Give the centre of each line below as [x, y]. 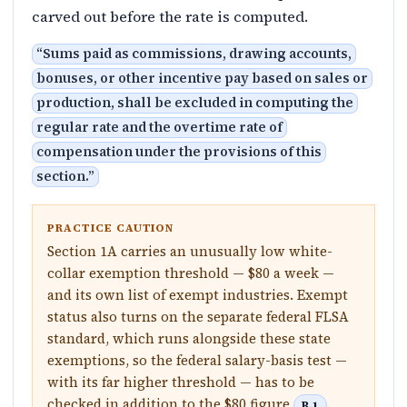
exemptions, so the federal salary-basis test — [197, 360]
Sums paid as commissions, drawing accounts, [197, 54]
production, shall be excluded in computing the [195, 103]
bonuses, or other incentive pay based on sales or [202, 78]
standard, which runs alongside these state [189, 338]
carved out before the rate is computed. [170, 16]
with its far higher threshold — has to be [181, 382]
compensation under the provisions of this [179, 152]
